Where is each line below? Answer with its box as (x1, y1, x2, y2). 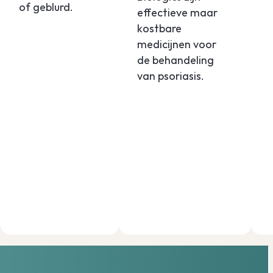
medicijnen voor (137, 37, 217, 51)
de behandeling (137, 52, 214, 67)
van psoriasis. (137, 68, 205, 83)
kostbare (137, 21, 182, 35)
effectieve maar (137, 5, 218, 19)
